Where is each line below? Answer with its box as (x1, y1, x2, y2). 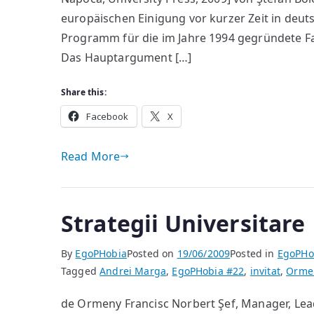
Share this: (61, 86, 107, 98)
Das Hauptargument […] (61, 50, 192, 65)
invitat (250, 264, 280, 278)
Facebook (86, 110, 129, 123)
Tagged (61, 264, 100, 278)
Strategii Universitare (61, 208, 306, 238)
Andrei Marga (100, 264, 167, 278)
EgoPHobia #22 (172, 264, 245, 278)
